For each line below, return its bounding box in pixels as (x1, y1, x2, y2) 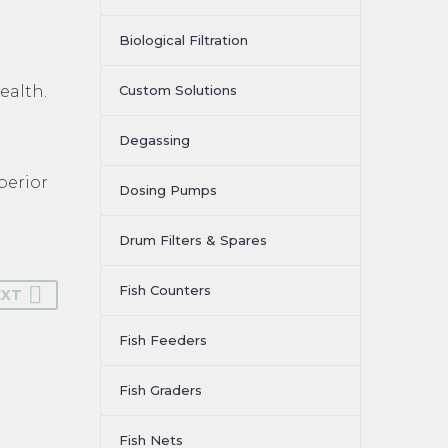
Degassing (119, 132, 190, 148)
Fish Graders (119, 382, 202, 398)
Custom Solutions (119, 82, 237, 98)
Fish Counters (119, 282, 211, 298)
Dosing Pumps (119, 182, 217, 198)
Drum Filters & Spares (119, 232, 267, 248)
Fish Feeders (119, 332, 207, 348)
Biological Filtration (119, 32, 248, 48)
